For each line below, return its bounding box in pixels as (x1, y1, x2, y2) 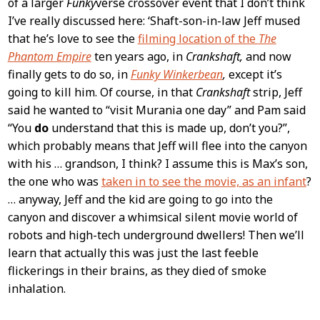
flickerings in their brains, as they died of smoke (7, 263, 266, 279)
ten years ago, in (91, 49, 186, 65)
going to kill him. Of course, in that (7, 84, 196, 101)
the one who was (7, 174, 101, 190)
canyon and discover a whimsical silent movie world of (7, 209, 298, 226)
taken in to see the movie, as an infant (101, 174, 306, 190)
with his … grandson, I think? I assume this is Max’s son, (7, 156, 308, 172)
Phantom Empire (7, 49, 91, 65)
